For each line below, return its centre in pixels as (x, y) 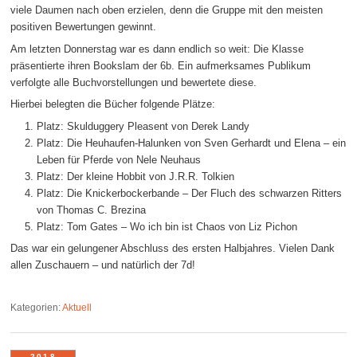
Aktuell (77, 308)
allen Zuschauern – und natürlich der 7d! (103, 265)
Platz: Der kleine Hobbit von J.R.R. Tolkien (135, 176)
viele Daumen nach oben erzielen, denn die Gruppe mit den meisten (167, 10)
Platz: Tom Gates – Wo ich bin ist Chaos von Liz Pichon (167, 226)
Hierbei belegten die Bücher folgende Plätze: (113, 104)
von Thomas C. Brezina (91, 210)
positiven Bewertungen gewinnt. (84, 27)
